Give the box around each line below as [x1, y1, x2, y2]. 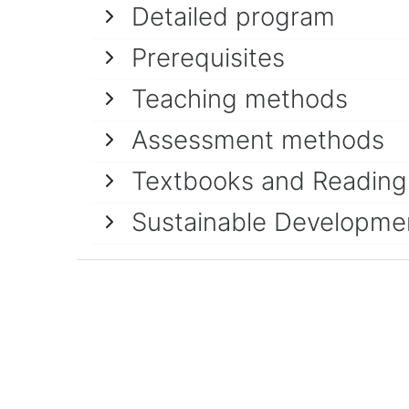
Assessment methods [131, 124, 384, 155]
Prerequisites [131, 42, 285, 73]
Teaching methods [131, 83, 348, 114]
